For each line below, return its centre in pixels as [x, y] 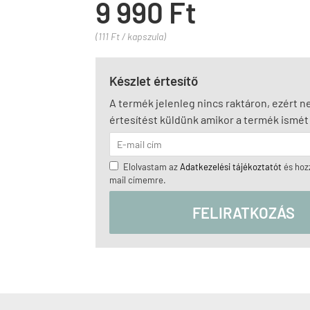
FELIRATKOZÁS [244, 212]
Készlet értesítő [154, 81]
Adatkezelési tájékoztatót [231, 167]
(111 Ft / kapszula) [131, 36]
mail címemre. [138, 180]
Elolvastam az [152, 167]
